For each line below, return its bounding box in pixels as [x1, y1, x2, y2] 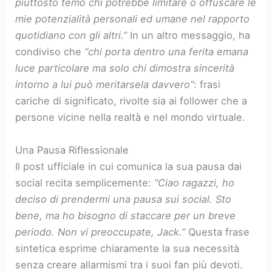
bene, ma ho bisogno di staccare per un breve [15, 209, 236, 222]
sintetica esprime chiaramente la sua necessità [15, 242, 240, 254]
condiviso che [15, 46, 85, 58]
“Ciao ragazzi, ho [154, 176, 235, 189]
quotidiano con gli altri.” [15, 29, 127, 42]
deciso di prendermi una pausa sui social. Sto [15, 192, 232, 205]
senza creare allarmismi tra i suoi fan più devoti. [15, 258, 243, 271]
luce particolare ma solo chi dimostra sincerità [15, 62, 235, 75]
